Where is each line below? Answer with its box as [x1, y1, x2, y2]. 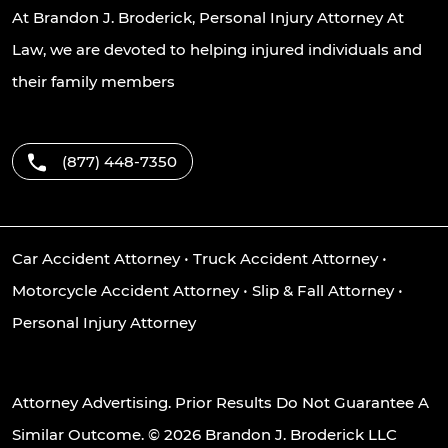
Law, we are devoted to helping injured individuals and [12, 39, 422, 59]
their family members [12, 71, 175, 91]
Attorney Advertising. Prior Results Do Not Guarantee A [12, 392, 429, 412]
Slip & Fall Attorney [252, 280, 394, 300]
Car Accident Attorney [12, 248, 180, 268]
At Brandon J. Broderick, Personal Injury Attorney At [12, 7, 404, 27]
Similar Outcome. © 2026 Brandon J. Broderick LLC [12, 424, 397, 444]
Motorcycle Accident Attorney [12, 280, 239, 300]
